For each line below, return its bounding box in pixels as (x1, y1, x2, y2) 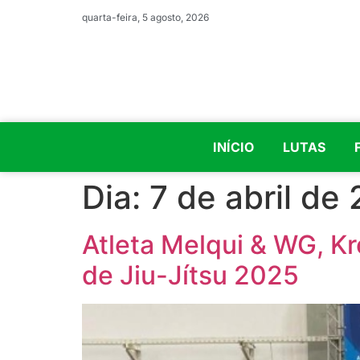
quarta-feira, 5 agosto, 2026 (82, 11, 209, 23)
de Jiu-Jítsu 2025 (82, 260, 299, 291)
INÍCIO (212, 139, 254, 155)
